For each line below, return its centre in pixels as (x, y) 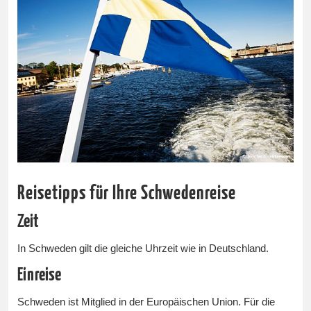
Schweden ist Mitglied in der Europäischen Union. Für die (146, 302)
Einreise (40, 276)
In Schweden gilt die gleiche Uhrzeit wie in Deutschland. (143, 249)
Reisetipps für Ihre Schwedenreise (127, 194)
